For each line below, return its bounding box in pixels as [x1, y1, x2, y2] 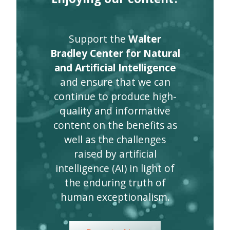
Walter [128, 31, 161, 46]
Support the [69, 31, 128, 46]
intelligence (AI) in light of [55, 161, 175, 175]
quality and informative [60, 103, 170, 118]
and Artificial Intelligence [54, 60, 176, 74]
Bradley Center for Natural [50, 46, 180, 60]
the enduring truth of [64, 175, 166, 189]
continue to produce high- [53, 89, 177, 103]
